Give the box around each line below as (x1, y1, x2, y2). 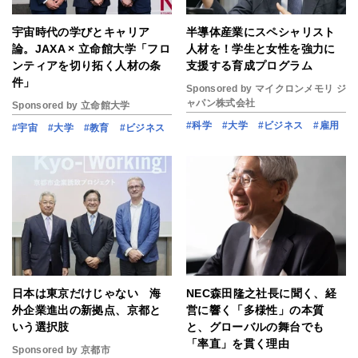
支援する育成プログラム (186, 59, 312, 72)
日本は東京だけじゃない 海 (12, 287, 161, 300)
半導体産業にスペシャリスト (186, 26, 336, 38)
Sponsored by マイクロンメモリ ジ (186, 83, 346, 94)
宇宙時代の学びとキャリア (12, 26, 150, 38)
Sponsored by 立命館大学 (12, 100, 130, 111)
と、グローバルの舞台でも (186, 320, 324, 333)
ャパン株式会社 (186, 97, 256, 109)
